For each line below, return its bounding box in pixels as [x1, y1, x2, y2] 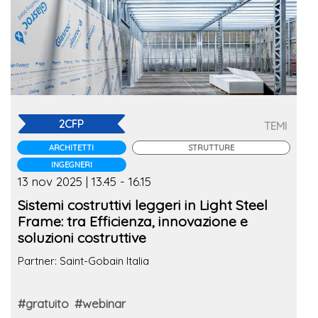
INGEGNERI [50, 160, 92, 170]
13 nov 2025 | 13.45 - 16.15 [18, 174, 151, 189]
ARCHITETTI [49, 143, 94, 153]
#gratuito [18, 295, 69, 311]
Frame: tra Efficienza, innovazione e [18, 212, 67, 230]
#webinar [75, 295, 126, 311]
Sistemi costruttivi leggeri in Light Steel [18, 196, 268, 214]
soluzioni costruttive [18, 229, 146, 246]
